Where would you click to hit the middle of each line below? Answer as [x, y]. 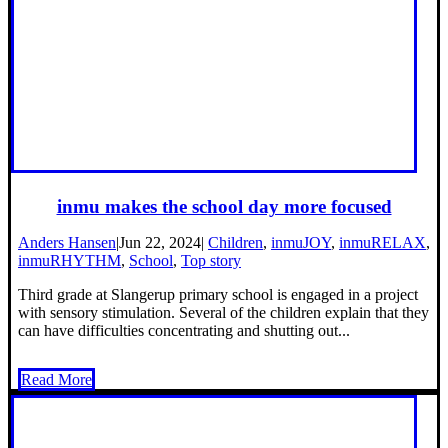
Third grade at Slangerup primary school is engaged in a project [218, 295]
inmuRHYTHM [69, 261]
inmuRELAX [382, 243]
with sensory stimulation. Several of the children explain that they [223, 313]
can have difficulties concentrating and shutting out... [184, 331]
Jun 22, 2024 [160, 243]
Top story [211, 261]
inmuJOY [301, 243]
